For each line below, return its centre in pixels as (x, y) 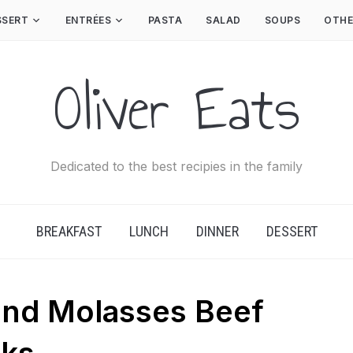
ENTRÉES (88, 20)
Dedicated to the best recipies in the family (176, 166)
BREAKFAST (69, 231)
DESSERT (292, 231)
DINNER (217, 231)
